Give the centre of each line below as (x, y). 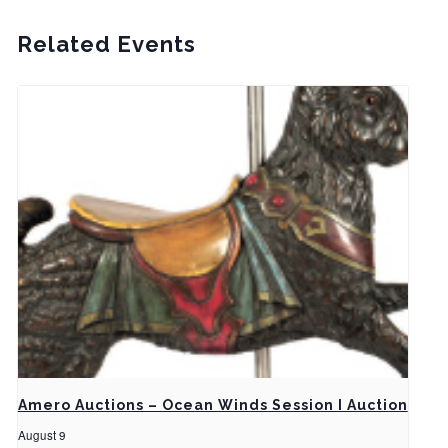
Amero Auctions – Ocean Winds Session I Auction (212, 405)
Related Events (106, 43)
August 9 (41, 435)
